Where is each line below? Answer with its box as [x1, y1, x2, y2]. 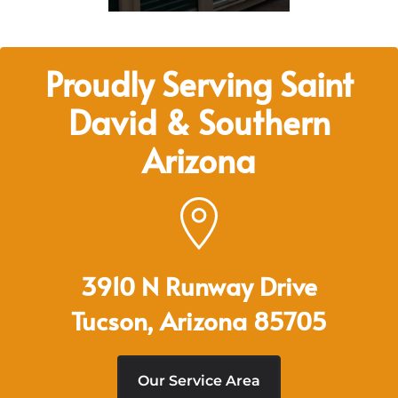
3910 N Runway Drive [81, 268, 317, 304]
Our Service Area [138, 372, 260, 390]
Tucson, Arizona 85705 [71, 303, 327, 338]
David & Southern [68, 99, 330, 145]
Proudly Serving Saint [44, 61, 354, 107]
